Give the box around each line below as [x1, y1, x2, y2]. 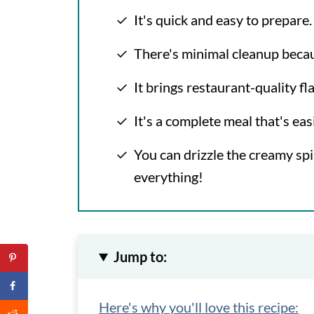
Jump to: [114, 248, 168, 265]
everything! [134, 168, 203, 185]
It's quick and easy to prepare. [134, 11, 312, 28]
